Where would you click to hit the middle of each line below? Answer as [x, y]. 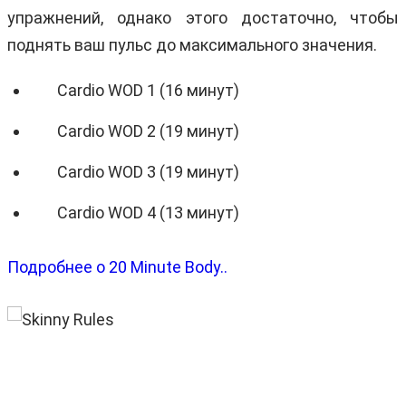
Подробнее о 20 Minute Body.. [117, 266]
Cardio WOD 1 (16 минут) [148, 90]
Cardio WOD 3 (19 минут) [148, 171]
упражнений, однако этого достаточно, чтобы [203, 17]
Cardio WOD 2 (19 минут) [148, 130]
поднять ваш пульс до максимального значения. [192, 44]
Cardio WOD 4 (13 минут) [148, 212]
